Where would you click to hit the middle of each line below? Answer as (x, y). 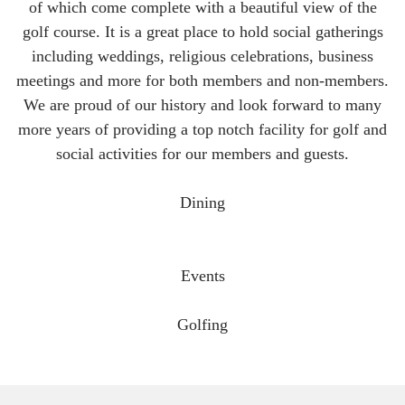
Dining (202, 202)
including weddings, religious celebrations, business (202, 56)
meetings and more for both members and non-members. (202, 80)
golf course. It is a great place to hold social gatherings (202, 32)
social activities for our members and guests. (202, 154)
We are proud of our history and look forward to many (202, 105)
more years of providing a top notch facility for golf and (202, 129)
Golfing (202, 325)
